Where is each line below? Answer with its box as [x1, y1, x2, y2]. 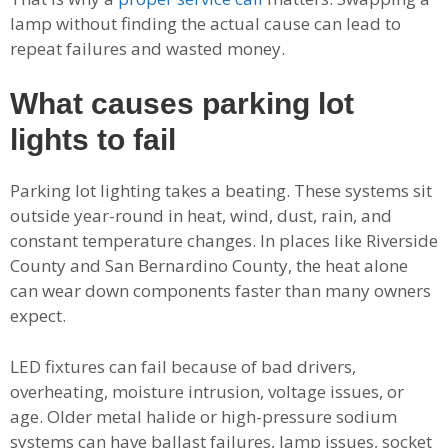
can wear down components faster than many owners [10, 279, 431, 303]
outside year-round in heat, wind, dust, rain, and [10, 204, 392, 228]
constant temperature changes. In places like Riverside [10, 229, 438, 253]
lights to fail [10, 123, 176, 157]
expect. [10, 304, 66, 328]
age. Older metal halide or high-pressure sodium [10, 404, 397, 428]
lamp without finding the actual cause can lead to [10, 11, 401, 35]
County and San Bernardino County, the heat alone [10, 254, 408, 278]
